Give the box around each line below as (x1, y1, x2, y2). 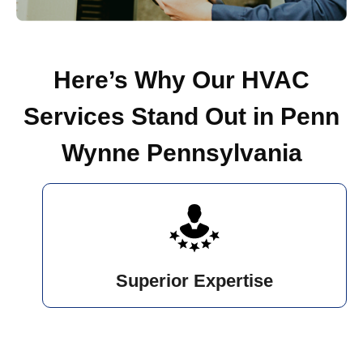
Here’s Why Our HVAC (53, 66, 310, 94)
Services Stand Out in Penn (23, 103, 340, 130)
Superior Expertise (116, 271, 273, 292)
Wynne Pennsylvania (61, 139, 302, 167)
